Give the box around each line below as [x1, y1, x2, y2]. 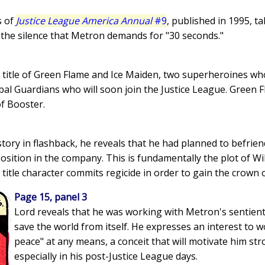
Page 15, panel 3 [14, 190, 87, 204]
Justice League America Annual [16, 14, 152, 28]
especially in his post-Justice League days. [14, 250, 198, 263]
